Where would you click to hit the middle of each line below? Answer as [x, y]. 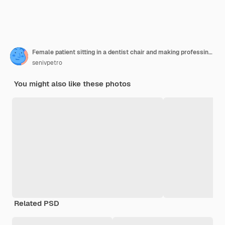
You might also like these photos [72, 83]
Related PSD [37, 203]
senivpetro [47, 63]
